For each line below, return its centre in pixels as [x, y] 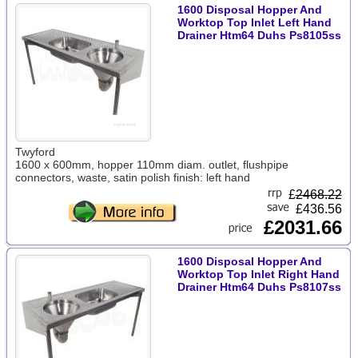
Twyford [35, 152]
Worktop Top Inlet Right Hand [258, 274]
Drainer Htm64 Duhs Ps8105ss [259, 35]
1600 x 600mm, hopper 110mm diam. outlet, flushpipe [151, 165]
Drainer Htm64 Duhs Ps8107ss [259, 287]
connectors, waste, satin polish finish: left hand [132, 177]
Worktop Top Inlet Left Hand [254, 22]
